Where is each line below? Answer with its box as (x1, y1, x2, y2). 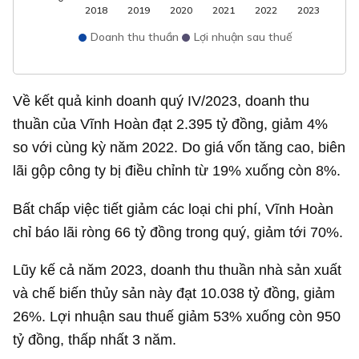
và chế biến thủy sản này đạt (13, 284, 201, 301)
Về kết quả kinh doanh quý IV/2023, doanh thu (13, 92, 310, 110)
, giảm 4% (264, 115, 329, 133)
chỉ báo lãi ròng (13, 223, 115, 240)
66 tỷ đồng (115, 223, 183, 240)
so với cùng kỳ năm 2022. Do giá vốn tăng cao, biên (13, 139, 346, 156)
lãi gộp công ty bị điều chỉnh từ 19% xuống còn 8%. (13, 162, 341, 179)
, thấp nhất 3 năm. (60, 330, 177, 348)
